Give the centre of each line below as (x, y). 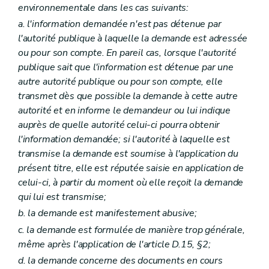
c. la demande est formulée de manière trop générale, (131, 230)
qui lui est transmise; (62, 197)
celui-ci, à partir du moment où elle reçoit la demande (131, 183)
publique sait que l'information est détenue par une (126, 68)
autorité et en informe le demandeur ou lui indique (125, 111)
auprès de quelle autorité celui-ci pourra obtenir (119, 125)
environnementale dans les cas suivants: (103, 8)
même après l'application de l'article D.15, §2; (114, 244)
